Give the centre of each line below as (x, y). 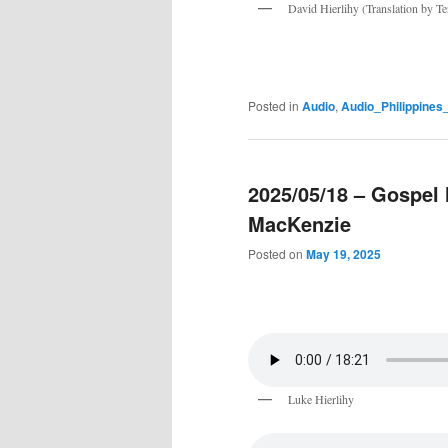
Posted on (277, 254)
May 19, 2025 (343, 254)
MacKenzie (299, 224)
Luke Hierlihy (321, 398)
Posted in (273, 105)
